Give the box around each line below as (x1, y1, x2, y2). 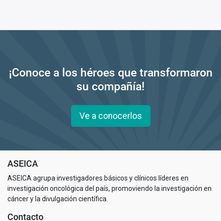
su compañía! (76, 79, 145, 93)
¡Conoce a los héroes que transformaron (8, 65, 213, 79)
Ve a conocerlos (79, 110, 142, 121)
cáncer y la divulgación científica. (7, 194, 108, 203)
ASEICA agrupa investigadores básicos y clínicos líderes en (7, 174, 188, 182)
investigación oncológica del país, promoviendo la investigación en (7, 184, 212, 192)
